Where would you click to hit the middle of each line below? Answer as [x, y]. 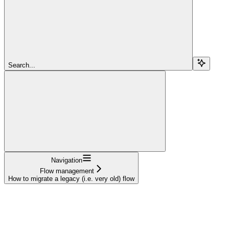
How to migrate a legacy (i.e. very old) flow [71, 178]
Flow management [67, 171]
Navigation [67, 160]
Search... [22, 65]
